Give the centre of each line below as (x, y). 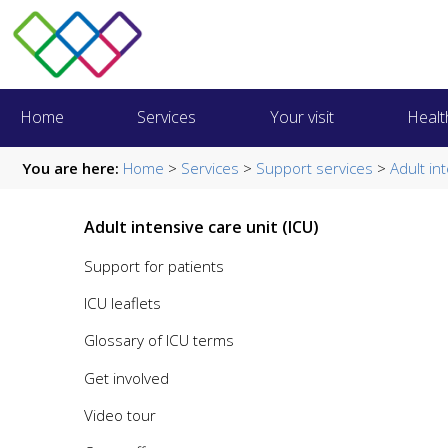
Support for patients (154, 266)
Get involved (126, 377)
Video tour (120, 414)
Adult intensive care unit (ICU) (201, 227)
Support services (314, 168)
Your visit (301, 117)
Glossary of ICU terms (159, 340)
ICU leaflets (122, 303)
